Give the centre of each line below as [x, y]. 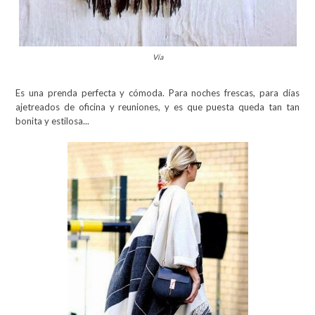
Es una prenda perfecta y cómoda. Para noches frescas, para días [157, 92]
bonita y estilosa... [54, 121]
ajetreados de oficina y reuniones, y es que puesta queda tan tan [157, 107]
